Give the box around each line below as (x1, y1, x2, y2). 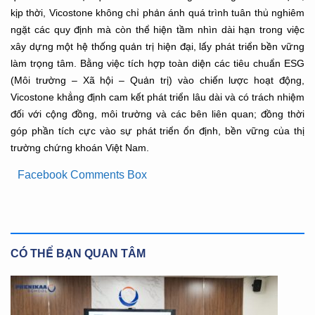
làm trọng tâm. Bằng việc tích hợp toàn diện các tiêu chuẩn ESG (11, 57, 304, 69)
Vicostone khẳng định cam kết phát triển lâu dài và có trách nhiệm (11, 91, 304, 103)
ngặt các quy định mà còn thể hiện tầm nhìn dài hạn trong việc (11, 23, 304, 35)
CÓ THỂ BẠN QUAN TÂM (11, 245, 146, 259)
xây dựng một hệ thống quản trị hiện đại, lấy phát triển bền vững (11, 40, 304, 52)
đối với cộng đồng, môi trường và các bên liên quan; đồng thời (11, 108, 304, 120)
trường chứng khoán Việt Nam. (11, 141, 149, 153)
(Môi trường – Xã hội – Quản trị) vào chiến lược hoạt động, (11, 74, 304, 86)
